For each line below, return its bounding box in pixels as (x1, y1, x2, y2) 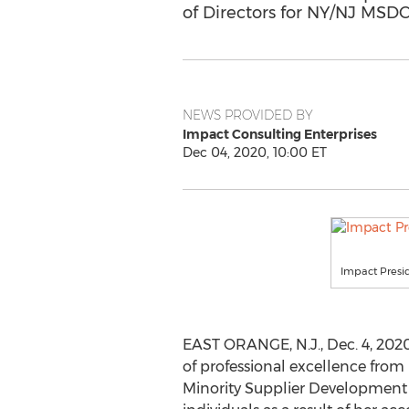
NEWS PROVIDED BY (182, 107, 313, 123)
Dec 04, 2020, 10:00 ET (182, 144, 327, 161)
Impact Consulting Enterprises (182, 126, 377, 142)
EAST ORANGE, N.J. (182, 336, 320, 353)
